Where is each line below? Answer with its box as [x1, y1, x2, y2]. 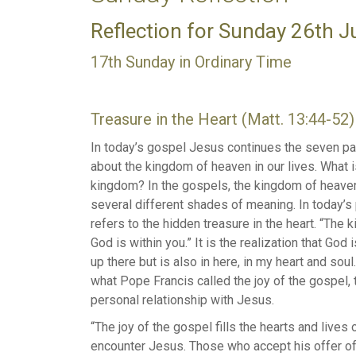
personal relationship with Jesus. [91, 292, 274, 308]
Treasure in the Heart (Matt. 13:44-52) [91, 110, 354, 129]
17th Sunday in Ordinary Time [91, 52, 292, 72]
